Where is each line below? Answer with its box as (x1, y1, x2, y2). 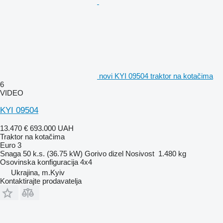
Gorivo (85, 149, 107, 158)
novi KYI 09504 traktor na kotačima (99, 71, 213, 80)
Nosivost (125, 149, 154, 158)
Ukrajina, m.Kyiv (11, 168, 65, 177)
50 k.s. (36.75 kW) (23, 149, 83, 158)
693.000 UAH (30, 123, 74, 132)
